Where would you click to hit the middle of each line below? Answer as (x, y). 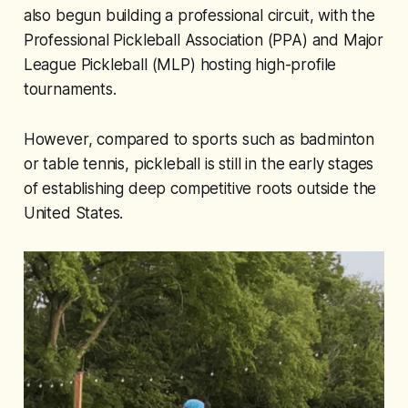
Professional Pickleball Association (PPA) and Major (204, 41)
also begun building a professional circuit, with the (199, 16)
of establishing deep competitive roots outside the (200, 189)
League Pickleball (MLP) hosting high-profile (180, 65)
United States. (73, 214)
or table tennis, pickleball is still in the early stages (199, 164)
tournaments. (70, 90)
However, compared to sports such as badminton (199, 140)
